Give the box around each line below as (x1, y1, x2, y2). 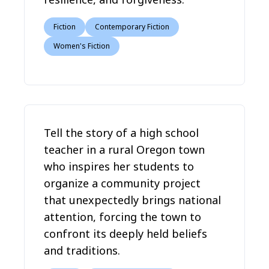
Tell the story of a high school (44, 125, 199, 140)
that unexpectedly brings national (44, 193, 221, 207)
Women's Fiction (53, 41, 110, 51)
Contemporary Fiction (95, 22, 169, 32)
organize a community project (44, 176, 201, 190)
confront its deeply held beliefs (44, 226, 207, 241)
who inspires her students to (44, 159, 194, 174)
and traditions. (44, 243, 120, 258)
